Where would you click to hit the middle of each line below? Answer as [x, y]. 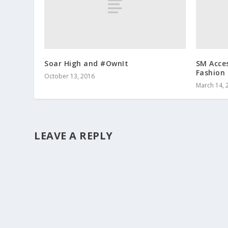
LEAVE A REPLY [74, 135]
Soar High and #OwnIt [87, 63]
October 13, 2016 [70, 76]
